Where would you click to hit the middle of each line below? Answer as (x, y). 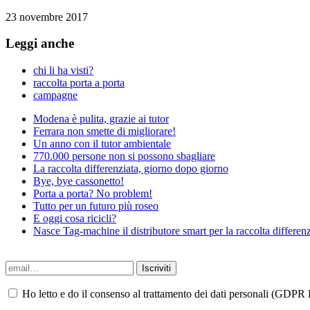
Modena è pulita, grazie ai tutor (101, 119)
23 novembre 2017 (47, 17)
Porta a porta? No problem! (93, 194)
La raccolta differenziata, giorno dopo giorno (131, 169)
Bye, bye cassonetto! (79, 181)
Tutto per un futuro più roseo (96, 206)
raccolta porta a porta (79, 83)
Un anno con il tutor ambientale (102, 144)
